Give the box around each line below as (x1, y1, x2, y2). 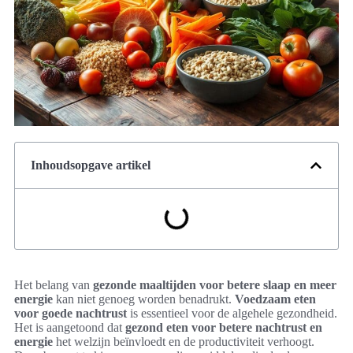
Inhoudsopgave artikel (31, 158, 150, 173)
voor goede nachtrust (14, 307, 127, 321)
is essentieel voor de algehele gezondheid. (127, 307, 337, 321)
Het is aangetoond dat (14, 321, 125, 335)
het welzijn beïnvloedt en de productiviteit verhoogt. (53, 335, 314, 349)
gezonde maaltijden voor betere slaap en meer (93, 278, 336, 292)
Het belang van (14, 278, 93, 292)
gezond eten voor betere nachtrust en (125, 321, 322, 335)
